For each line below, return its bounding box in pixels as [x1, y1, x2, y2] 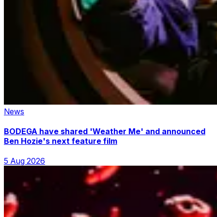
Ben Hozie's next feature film [4, 136, 117, 146]
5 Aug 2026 [4, 156, 45, 166]
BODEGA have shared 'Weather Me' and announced [4, 126, 205, 136]
